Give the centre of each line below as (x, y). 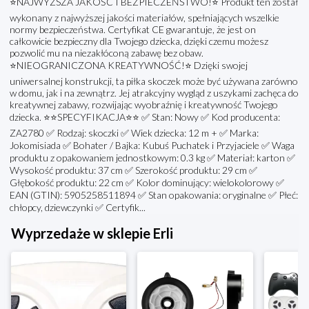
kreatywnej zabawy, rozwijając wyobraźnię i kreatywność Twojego (144, 105)
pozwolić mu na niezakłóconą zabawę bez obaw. (107, 53)
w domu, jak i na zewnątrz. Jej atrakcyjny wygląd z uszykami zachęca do (154, 93)
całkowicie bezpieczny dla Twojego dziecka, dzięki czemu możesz (139, 41)
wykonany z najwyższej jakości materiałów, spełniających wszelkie (144, 18)
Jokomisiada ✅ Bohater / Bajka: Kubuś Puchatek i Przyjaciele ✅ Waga (152, 146)
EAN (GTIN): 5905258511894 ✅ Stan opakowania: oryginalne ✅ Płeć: (154, 195)
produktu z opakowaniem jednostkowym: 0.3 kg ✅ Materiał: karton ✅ (152, 158)
